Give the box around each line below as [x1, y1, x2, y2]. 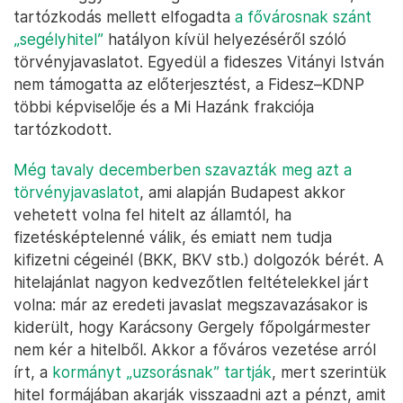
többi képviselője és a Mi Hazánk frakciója [13, 97, 314, 117]
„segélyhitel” [13, 30, 103, 49]
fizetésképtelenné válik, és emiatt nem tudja [13, 228, 332, 247]
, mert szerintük [272, 363, 387, 382]
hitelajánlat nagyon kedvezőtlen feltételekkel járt [13, 273, 369, 292]
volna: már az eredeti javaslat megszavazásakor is [13, 295, 368, 315]
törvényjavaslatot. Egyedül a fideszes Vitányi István [13, 52, 384, 72]
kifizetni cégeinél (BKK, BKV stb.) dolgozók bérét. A [13, 250, 384, 270]
